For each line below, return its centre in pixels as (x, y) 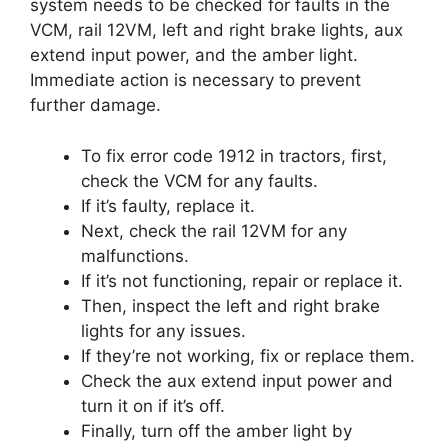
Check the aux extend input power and (237, 380)
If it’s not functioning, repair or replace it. (242, 280)
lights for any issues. (163, 330)
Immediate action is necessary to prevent (195, 80)
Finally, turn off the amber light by (216, 430)
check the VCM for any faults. (199, 180)
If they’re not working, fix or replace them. (248, 355)
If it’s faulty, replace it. (168, 205)
